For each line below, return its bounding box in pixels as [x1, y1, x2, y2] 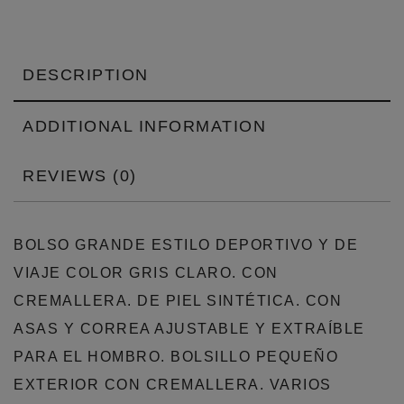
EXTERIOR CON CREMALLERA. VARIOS [14, 376, 332, 392]
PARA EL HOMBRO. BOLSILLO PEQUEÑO [14, 348, 338, 364]
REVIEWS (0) [23, 166, 137, 185]
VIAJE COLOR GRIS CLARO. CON [14, 264, 279, 280]
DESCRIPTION [23, 65, 149, 84]
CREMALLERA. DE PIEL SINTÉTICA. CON [14, 292, 342, 308]
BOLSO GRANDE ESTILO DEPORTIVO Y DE [14, 236, 358, 252]
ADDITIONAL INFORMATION [23, 116, 266, 135]
